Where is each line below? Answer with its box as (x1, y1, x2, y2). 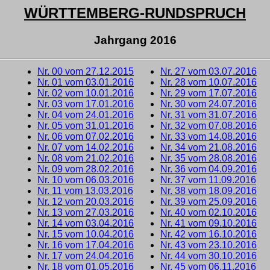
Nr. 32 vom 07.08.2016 (160, 120, 257, 131)
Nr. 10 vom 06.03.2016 (37, 174, 134, 185)
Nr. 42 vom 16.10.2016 (160, 228, 257, 239)
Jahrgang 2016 (93, 33, 177, 46)
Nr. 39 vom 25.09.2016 (160, 196, 257, 207)
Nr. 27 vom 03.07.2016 (160, 66, 257, 77)
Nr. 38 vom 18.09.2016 (160, 185, 257, 196)
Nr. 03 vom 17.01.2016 (37, 98, 134, 109)
